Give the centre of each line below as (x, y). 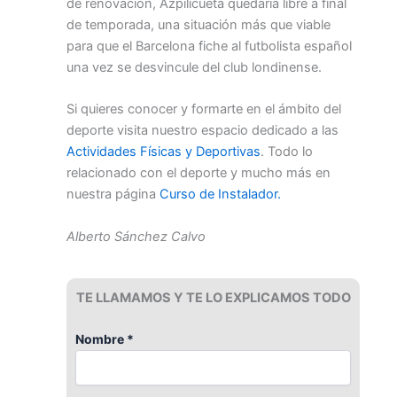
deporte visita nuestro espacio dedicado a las (202, 131)
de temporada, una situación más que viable (198, 24)
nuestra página (113, 195)
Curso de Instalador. (220, 195)
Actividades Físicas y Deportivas (163, 152)
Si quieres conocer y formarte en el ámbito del (204, 109)
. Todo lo (287, 152)
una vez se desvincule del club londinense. (194, 67)
